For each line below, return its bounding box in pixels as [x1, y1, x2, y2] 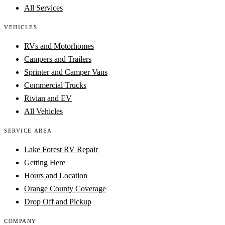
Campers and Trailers [24, 54, 91, 63]
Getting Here [24, 158, 65, 167]
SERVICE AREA [4, 127, 52, 134]
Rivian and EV [24, 93, 72, 102]
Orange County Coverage [24, 184, 106, 193]
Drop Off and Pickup [24, 197, 91, 206]
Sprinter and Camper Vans [24, 67, 107, 76]
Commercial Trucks [24, 80, 86, 89]
